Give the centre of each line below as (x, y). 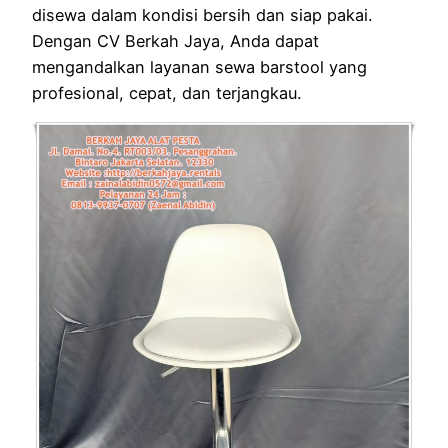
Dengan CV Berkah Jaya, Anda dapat (175, 41)
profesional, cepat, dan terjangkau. (166, 93)
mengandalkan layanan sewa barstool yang (199, 67)
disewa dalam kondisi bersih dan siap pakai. (202, 15)
